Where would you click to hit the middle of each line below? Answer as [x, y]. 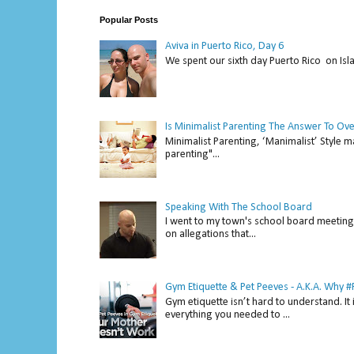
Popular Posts [129, 19]
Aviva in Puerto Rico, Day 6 [224, 47]
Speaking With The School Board [238, 207]
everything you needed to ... [227, 314]
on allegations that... [210, 235]
